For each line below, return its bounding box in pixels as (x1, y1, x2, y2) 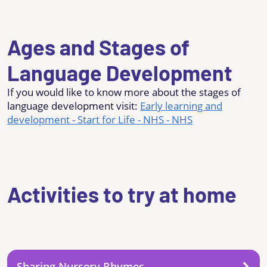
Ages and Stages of (7, 33, 190, 60)
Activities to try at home (7, 181, 237, 207)
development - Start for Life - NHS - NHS (7, 112, 193, 126)
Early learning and (140, 98, 222, 113)
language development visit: (7, 98, 140, 113)
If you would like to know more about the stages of (7, 85, 241, 99)
